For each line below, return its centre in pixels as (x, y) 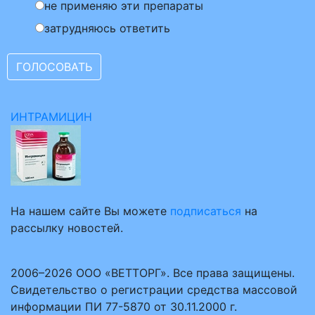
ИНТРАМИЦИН (51, 117)
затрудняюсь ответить (107, 28)
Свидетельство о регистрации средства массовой (154, 290)
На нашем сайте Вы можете (90, 211)
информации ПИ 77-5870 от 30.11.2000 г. (124, 307)
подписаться (206, 211)
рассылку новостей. (67, 228)
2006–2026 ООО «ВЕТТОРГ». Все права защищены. (153, 273)
